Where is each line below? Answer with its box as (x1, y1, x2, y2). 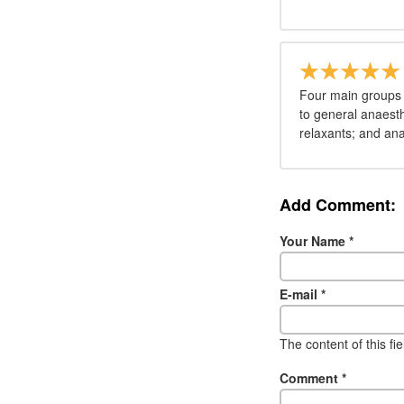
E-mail (280, 284, 321, 303)
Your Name (280, 231, 349, 250)
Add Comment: (280, 193, 396, 216)
